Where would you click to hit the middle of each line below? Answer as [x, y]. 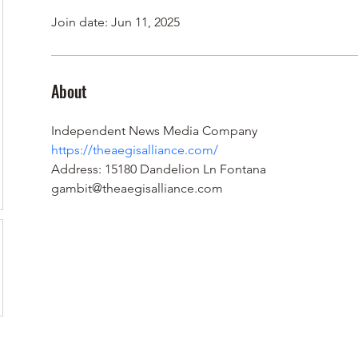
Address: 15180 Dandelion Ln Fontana [159, 169]
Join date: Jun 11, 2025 [115, 22]
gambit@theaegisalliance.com [137, 188]
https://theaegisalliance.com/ [135, 149]
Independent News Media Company [154, 130]
